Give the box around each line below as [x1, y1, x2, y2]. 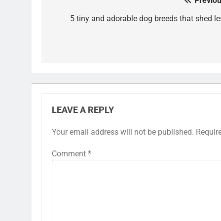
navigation [51, 14, 106, 28]
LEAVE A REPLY [52, 105, 114, 115]
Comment [52, 149, 88, 158]
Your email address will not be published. [52, 127, 194, 137]
